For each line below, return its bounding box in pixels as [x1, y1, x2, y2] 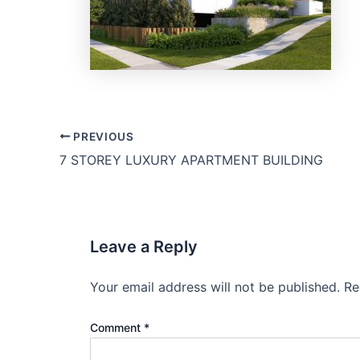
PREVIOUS [70, 129, 134, 143]
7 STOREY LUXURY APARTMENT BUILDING [59, 151, 323, 168]
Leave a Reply [90, 236, 198, 256]
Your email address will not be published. [90, 278, 340, 295]
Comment [90, 320, 144, 334]
